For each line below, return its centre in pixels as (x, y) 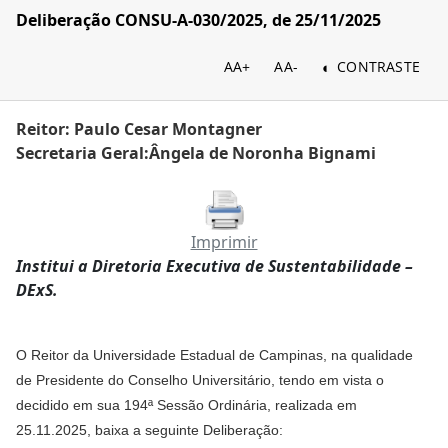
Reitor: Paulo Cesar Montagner (139, 129)
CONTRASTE (378, 66)
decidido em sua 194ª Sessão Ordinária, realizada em (186, 405)
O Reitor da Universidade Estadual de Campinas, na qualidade (214, 355)
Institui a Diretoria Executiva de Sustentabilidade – (214, 266)
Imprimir (224, 242)
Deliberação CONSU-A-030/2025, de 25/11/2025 (198, 20)
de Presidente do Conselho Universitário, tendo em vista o (200, 380)
